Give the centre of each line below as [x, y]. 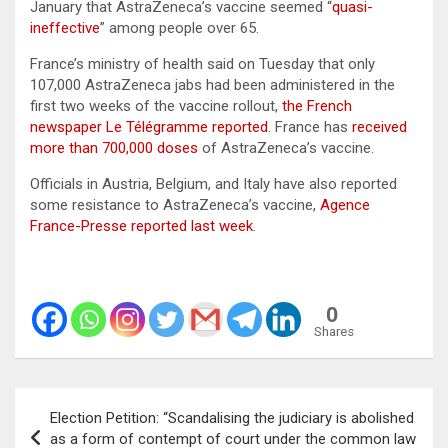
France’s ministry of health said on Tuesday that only [202, 63]
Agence [345, 204]
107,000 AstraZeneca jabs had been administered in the [212, 84]
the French [317, 105]
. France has [310, 126]
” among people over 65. [179, 27]
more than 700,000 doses [114, 147]
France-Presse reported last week [141, 225]
